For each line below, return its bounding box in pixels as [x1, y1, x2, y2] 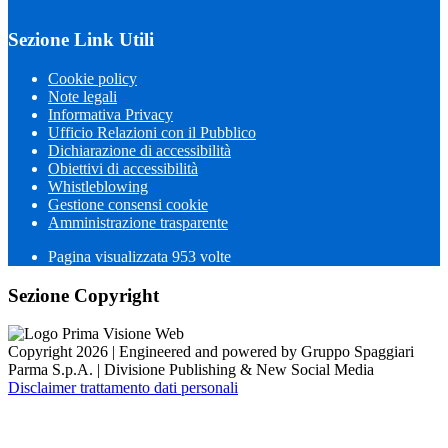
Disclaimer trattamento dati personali [8, 379, 238, 397]
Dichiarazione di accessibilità [48, 142, 231, 159]
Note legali [48, 88, 117, 105]
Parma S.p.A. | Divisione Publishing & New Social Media [8, 361, 374, 379]
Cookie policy [48, 70, 137, 87]
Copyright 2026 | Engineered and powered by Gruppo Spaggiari [8, 343, 414, 361]
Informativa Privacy [48, 106, 173, 123]
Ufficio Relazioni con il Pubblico [48, 124, 256, 141]
